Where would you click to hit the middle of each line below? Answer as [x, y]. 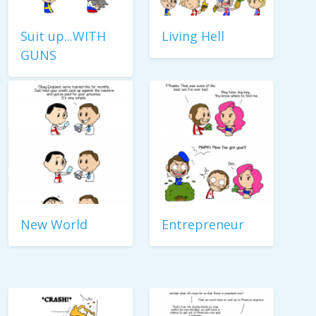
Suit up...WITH [63, 36]
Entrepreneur [203, 224]
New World [54, 224]
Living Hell [193, 36]
